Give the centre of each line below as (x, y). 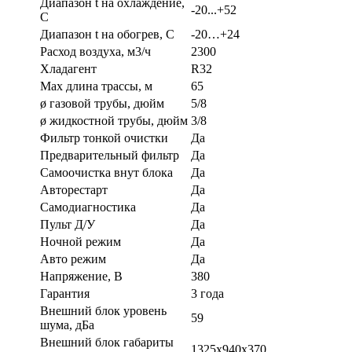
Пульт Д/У (68, 225)
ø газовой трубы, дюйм (102, 104)
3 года (207, 294)
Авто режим (73, 259)
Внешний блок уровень (103, 311)
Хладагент (68, 69)
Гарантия (65, 294)
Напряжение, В (81, 277)
